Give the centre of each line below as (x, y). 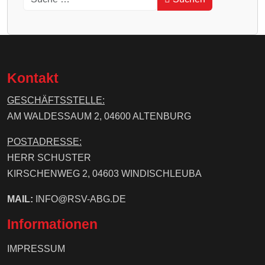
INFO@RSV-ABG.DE (80, 199)
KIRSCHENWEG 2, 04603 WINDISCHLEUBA (104, 174)
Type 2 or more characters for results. (100, 17)
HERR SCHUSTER (49, 158)
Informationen (52, 224)
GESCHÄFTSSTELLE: (56, 101)
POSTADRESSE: (44, 142)
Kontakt (33, 78)
